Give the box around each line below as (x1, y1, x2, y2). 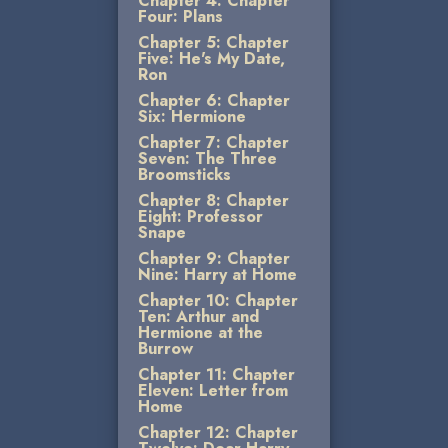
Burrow (138, 337, 193, 360)
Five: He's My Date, (138, 47, 285, 70)
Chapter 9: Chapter (138, 247, 290, 270)
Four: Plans (138, 5, 223, 28)
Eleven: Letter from (138, 379, 288, 402)
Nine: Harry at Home (138, 263, 297, 286)
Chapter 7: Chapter (138, 131, 289, 154)
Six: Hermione (138, 105, 246, 128)
